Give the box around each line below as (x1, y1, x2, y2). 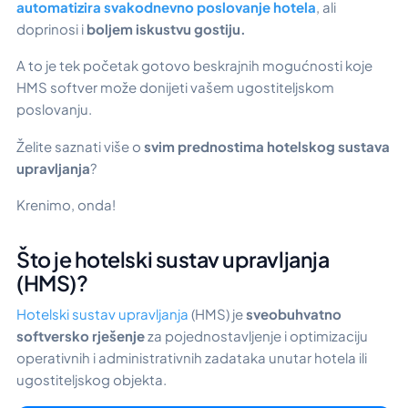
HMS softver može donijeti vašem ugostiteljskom (16, 78, 334, 97)
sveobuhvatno (243, 305, 342, 323)
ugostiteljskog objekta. (16, 371, 167, 389)
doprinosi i (16, 19, 87, 37)
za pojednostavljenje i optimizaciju (145, 327, 368, 345)
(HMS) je (189, 305, 243, 323)
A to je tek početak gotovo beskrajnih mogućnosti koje (16, 56, 372, 75)
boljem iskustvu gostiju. (87, 19, 246, 37)
